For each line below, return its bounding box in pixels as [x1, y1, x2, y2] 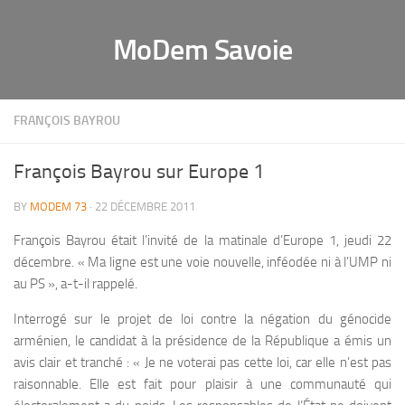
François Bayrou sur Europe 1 [14, 160, 264, 184]
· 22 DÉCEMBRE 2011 [87, 200, 195, 213]
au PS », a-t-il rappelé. [14, 276, 137, 292]
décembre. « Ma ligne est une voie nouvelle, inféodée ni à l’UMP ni [14, 254, 391, 270]
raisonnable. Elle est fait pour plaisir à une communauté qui [14, 376, 391, 392]
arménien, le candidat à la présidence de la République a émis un [14, 333, 391, 349]
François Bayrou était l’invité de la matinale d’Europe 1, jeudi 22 [14, 232, 391, 249]
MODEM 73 [30, 200, 87, 213]
